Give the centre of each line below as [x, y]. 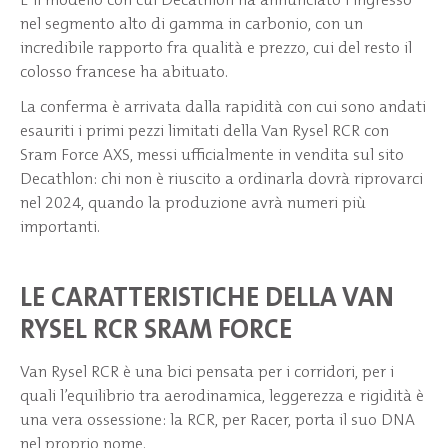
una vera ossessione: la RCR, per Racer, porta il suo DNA [217, 420]
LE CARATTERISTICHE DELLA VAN [207, 298]
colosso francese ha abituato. [124, 72]
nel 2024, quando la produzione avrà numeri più [193, 203]
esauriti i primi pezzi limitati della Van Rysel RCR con [204, 131]
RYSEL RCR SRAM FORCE [156, 330]
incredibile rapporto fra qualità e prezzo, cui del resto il [216, 48]
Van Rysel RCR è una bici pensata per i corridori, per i [207, 372]
